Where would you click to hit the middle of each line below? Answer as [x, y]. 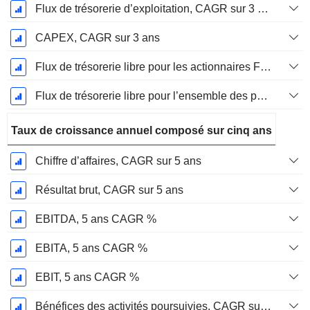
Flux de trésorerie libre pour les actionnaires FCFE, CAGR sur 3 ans [265, 67]
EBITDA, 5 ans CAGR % [95, 219]
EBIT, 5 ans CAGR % [87, 277]
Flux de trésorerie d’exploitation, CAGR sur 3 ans [263, 9]
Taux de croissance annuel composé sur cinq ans [142, 131]
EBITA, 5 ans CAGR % [91, 248]
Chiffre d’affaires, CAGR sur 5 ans [118, 161]
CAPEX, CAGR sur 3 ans [97, 38]
